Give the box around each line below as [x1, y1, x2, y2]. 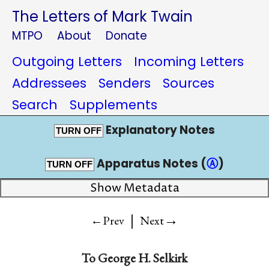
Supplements [70, 96, 157, 113]
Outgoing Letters [12, 53, 122, 70]
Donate [106, 28, 147, 44]
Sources [163, 74, 214, 92]
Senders [98, 74, 151, 92]
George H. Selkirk [97, 249, 187, 266]
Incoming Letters [134, 53, 244, 70]
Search [12, 96, 58, 113]
